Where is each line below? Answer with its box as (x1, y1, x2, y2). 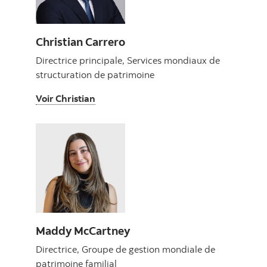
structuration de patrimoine (36, 69, 154, 81)
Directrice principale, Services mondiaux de (36, 54, 220, 67)
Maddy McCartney (36, 223, 130, 238)
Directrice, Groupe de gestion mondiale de (36, 243, 215, 256)
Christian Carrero (36, 34, 125, 49)
